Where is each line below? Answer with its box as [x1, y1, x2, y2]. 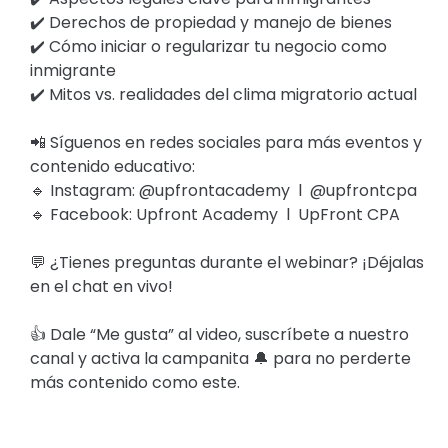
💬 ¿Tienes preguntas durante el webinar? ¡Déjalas [30, 251, 425, 274]
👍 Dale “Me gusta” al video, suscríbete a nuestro [30, 323, 410, 346]
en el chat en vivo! [30, 275, 174, 298]
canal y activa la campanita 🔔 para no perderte [30, 347, 412, 370]
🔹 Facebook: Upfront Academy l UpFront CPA [30, 203, 401, 226]
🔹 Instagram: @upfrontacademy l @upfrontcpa [30, 179, 418, 202]
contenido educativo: [30, 155, 196, 178]
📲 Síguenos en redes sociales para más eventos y [30, 131, 423, 154]
